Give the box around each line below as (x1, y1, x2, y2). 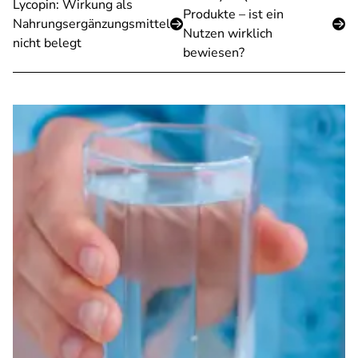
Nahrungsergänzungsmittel (13, 15, 170, 33)
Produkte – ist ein (183, 6, 284, 23)
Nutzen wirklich (183, 25, 272, 42)
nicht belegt (13, 34, 82, 52)
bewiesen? (183, 44, 245, 62)
